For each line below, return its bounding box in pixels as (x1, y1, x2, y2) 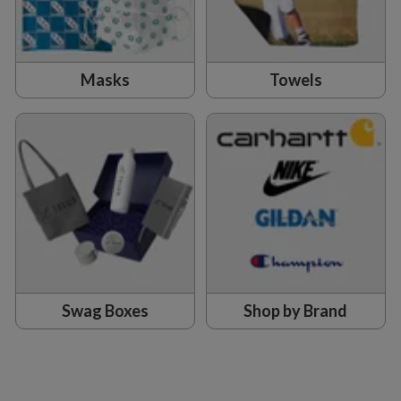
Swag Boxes (62, 301, 149, 321)
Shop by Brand (243, 301, 348, 321)
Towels (269, 70, 322, 90)
